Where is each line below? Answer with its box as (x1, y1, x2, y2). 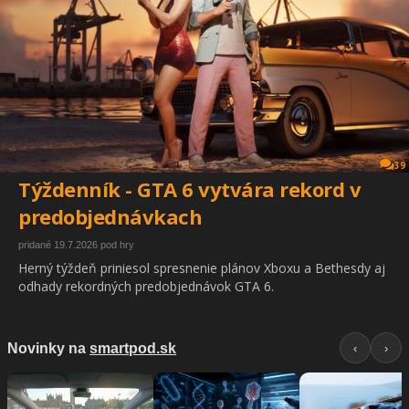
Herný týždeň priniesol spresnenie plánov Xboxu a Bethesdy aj (18, 259, 385, 278)
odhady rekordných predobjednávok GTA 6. (18, 278, 274, 296)
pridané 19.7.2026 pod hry (18, 239, 134, 251)
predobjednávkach (18, 203, 202, 231)
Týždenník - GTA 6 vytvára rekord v (18, 175, 361, 204)
